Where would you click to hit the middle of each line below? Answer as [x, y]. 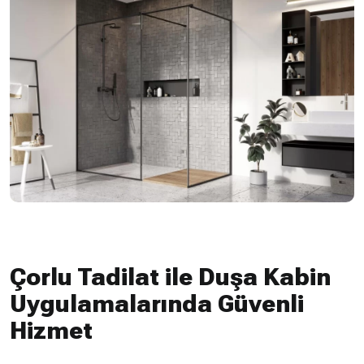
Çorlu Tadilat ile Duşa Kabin [170, 276]
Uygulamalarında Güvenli [157, 303]
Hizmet [51, 330]
